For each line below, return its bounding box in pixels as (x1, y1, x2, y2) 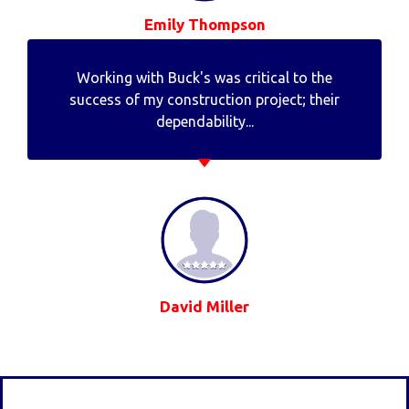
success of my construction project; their (69, 90, 340, 108)
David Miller (160, 297, 249, 315)
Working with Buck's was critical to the (77, 68, 332, 86)
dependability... (155, 112, 254, 130)
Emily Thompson (143, 15, 266, 33)
